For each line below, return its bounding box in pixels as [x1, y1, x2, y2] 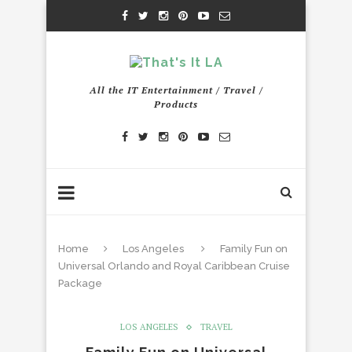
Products [154, 98, 198, 110]
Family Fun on [220, 243, 288, 255]
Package [58, 277, 102, 289]
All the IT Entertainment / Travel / [89, 84, 263, 96]
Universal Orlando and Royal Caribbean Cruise [58, 260, 290, 272]
